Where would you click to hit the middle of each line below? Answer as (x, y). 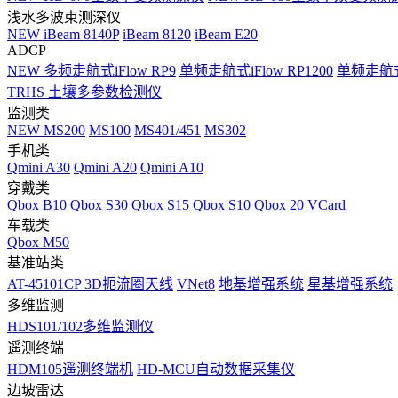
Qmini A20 (105, 167)
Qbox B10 (37, 205)
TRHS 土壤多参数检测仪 (84, 92)
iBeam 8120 (157, 34)
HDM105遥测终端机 (70, 369)
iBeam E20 (226, 34)
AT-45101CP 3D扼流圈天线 (90, 284)
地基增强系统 (261, 284)
